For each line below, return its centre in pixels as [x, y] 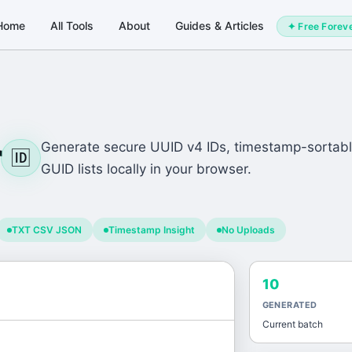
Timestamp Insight [152, 230]
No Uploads [248, 230]
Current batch [292, 324]
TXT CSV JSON [47, 230]
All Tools [71, 25]
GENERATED [290, 305]
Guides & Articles [219, 25]
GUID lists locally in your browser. [147, 169]
